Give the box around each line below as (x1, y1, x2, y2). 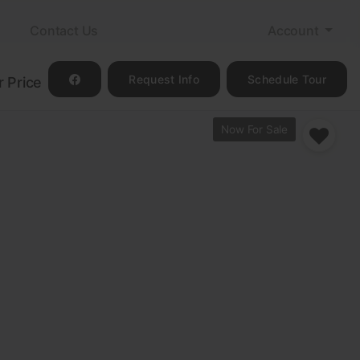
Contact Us (30, 22, 99, 39)
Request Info (129, 72, 200, 86)
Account (267, 22, 322, 39)
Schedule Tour (247, 72, 326, 86)
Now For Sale (221, 123, 288, 136)
